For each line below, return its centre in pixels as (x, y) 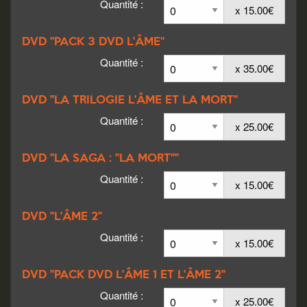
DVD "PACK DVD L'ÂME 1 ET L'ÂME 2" (124, 275)
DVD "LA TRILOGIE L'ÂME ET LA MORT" (130, 101)
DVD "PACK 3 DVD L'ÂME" (93, 42)
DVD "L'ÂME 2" (62, 217)
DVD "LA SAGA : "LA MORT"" (100, 159)
